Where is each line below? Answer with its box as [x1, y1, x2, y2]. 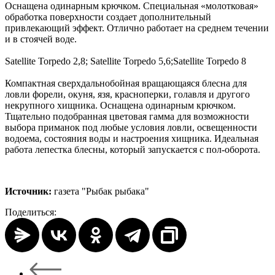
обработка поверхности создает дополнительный [5, 12, 211, 23]
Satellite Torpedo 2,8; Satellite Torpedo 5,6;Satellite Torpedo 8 [5, 56, 246, 67]
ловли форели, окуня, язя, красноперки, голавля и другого [5, 89, 250, 100]
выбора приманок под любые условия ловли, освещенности [5, 122, 257, 133]
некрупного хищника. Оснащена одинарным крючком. [5, 100, 236, 111]
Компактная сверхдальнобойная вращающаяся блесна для [5, 78, 247, 89]
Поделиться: [5, 207, 56, 218]
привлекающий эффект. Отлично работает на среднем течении [5, 23, 269, 34]
